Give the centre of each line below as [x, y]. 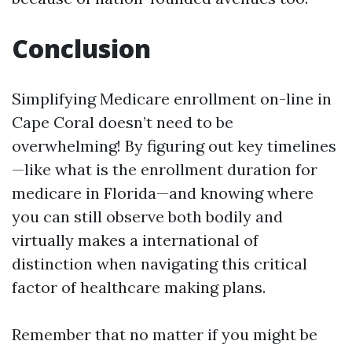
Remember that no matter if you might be [165, 334]
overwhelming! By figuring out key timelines [174, 146]
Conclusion [81, 48]
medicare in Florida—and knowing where [163, 193]
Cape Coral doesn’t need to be [123, 122]
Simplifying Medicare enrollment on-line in [172, 99]
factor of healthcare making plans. [139, 287]
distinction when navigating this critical [159, 264]
